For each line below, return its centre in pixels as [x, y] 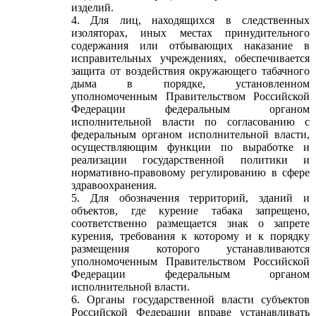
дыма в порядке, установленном [190, 84]
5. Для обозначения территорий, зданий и [190, 198]
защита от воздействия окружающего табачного [190, 71]
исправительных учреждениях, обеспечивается [190, 58]
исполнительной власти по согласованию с [190, 122]
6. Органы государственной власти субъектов [190, 299]
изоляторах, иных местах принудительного [190, 33]
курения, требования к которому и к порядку [190, 236]
